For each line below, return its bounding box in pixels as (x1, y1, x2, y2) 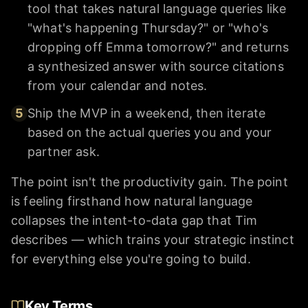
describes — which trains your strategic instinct (11, 232, 294, 247)
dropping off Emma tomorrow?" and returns (27, 40, 289, 55)
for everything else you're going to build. (11, 252, 251, 267)
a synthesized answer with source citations (27, 59, 284, 74)
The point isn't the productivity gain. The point (11, 175, 288, 190)
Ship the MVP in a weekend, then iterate (27, 106, 266, 121)
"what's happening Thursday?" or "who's (27, 21, 269, 36)
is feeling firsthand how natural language (11, 194, 253, 209)
